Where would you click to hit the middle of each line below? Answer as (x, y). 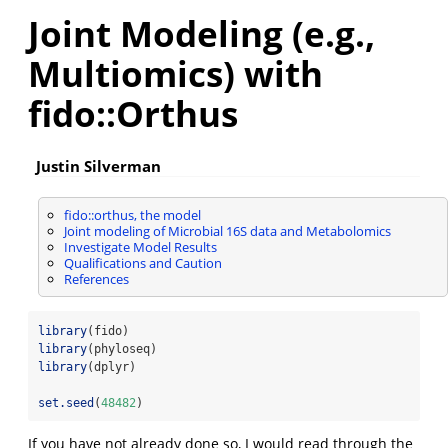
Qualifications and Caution (142, 262)
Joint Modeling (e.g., (201, 33)
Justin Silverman (98, 166)
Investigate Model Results (140, 246)
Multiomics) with (175, 73)
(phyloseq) (122, 348)
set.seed (66, 402)
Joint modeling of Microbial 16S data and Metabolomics (227, 230)
